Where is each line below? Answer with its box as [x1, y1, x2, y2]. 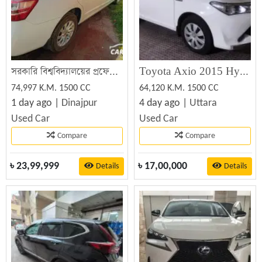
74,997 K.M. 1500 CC [11, 84, 91, 93]
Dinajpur [61, 98, 97, 109]
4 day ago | [139, 98, 189, 109]
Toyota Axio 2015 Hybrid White [240, 65, 249, 78]
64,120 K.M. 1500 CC [139, 84, 219, 93]
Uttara [189, 98, 217, 109]
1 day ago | [11, 98, 61, 109]
